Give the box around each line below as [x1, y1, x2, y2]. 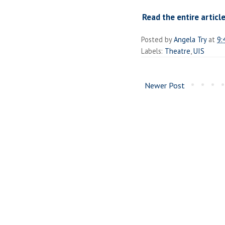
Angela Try [174, 34, 206, 44]
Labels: [141, 46, 165, 56]
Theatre [165, 46, 190, 56]
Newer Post [145, 80, 185, 90]
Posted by [141, 34, 174, 44]
